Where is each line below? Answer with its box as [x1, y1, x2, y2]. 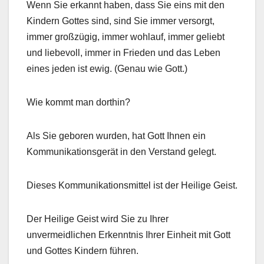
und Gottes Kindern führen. [27, 245, 138, 256]
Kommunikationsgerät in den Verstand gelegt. [27, 146, 216, 157]
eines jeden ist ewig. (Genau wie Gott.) [27, 63, 187, 74]
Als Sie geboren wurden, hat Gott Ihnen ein [27, 130, 206, 141]
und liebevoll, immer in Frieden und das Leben [27, 47, 220, 58]
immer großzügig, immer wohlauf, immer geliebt [27, 31, 225, 42]
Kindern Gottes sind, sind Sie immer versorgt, [27, 15, 214, 26]
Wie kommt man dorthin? [27, 97, 130, 107]
